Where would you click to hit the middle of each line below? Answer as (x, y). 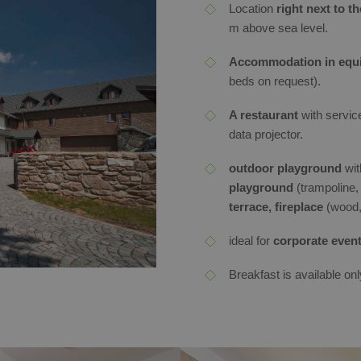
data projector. (266, 134)
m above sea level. (278, 28)
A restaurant (265, 115)
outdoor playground (285, 168)
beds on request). (275, 81)
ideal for (251, 241)
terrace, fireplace (278, 207)
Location (253, 8)
